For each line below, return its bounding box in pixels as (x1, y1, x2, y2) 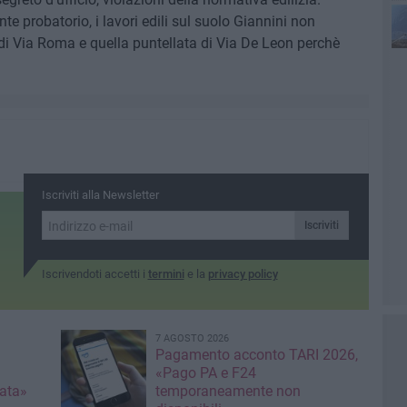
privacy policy (207, 267, 278, 282)
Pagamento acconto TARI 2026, (154, 346, 358, 364)
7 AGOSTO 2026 (154, 333, 229, 345)
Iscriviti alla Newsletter (41, 188, 159, 203)
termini (147, 267, 184, 282)
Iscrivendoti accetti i (41, 267, 148, 282)
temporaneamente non (154, 382, 301, 401)
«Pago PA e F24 (154, 364, 256, 382)
